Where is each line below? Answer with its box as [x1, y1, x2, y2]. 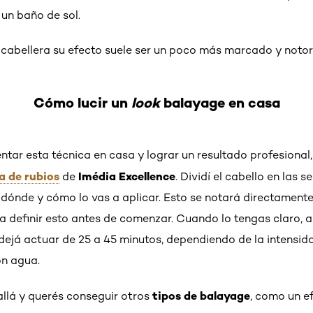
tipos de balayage [152, 288, 250, 303]
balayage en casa [159, 93, 280, 111]
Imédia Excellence [78, 168, 175, 183]
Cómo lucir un [33, 93, 131, 111]
